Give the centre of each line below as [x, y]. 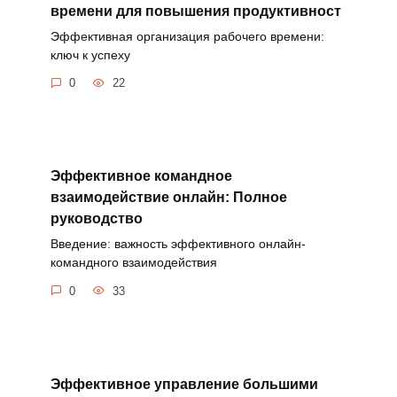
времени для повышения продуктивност [195, 11]
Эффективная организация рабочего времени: [187, 36]
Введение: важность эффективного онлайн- [178, 244]
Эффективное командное [141, 175]
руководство [96, 218]
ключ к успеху [90, 54]
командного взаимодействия [133, 263]
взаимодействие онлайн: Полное [168, 197]
